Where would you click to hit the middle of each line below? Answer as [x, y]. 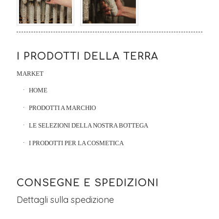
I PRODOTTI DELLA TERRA [87, 57]
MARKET [30, 74]
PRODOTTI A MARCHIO [62, 108]
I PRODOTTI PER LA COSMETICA [76, 143]
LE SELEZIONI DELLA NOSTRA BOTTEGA [88, 126]
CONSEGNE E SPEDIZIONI [88, 184]
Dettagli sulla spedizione [65, 200]
